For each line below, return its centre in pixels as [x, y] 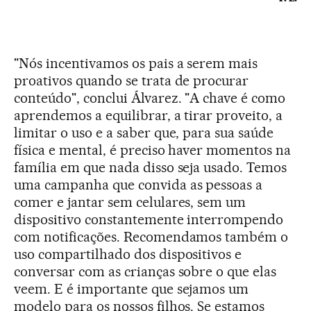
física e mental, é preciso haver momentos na [153, 150]
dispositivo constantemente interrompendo [149, 219]
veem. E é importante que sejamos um [132, 288]
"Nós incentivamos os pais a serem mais [136, 63]
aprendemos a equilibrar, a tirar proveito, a [149, 115]
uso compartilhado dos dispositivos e [128, 254]
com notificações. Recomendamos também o [151, 236]
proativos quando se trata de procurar [132, 80]
